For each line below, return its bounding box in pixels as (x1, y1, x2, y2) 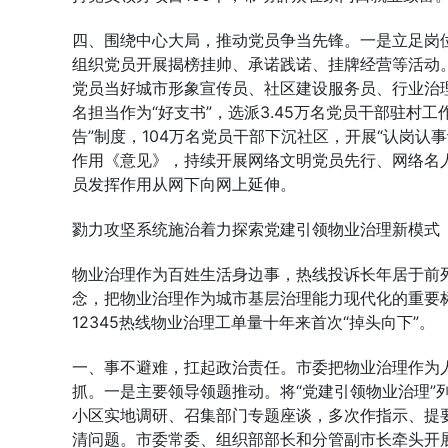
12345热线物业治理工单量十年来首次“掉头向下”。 (72, 312, 435, 332)
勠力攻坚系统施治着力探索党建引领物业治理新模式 (72, 219, 440, 239)
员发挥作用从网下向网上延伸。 (72, 174, 296, 194)
